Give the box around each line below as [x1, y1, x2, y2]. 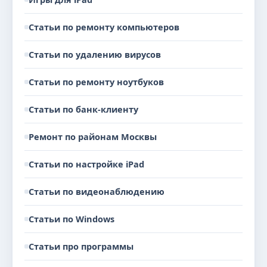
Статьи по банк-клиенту [29, 103, 138, 115]
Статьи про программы [29, 240, 133, 252]
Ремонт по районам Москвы [29, 131, 157, 142]
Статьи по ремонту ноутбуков [29, 76, 164, 88]
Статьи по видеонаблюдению [29, 185, 164, 197]
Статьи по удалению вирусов [29, 48, 161, 60]
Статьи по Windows [29, 213, 114, 225]
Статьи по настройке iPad [29, 158, 144, 170]
